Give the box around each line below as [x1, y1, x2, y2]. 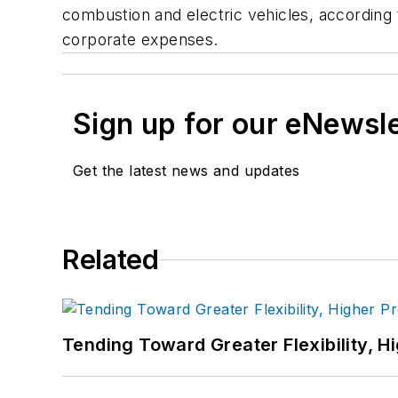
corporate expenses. [62, 30, 219, 50]
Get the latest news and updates [73, 162, 300, 180]
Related [62, 243, 159, 276]
